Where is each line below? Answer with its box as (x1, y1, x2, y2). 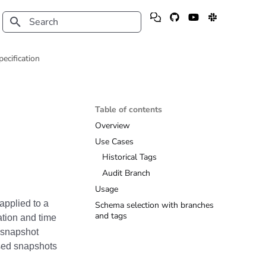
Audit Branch (102, 167, 150, 179)
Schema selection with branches (95, 199, 214, 211)
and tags (95, 210, 127, 221)
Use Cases (95, 135, 134, 147)
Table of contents (95, 104, 162, 115)
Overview (95, 119, 130, 131)
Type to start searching (28, 38, 106, 49)
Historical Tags (102, 151, 157, 163)
